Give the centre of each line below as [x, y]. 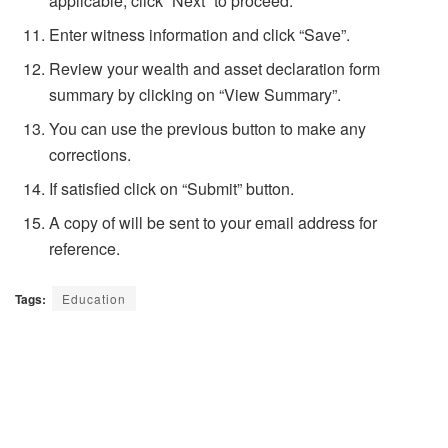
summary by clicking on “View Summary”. [195, 95]
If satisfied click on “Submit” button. [172, 189]
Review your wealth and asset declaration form [215, 69]
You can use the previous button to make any [208, 129]
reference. [85, 249]
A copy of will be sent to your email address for [213, 223]
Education [94, 299]
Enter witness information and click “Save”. [200, 35]
